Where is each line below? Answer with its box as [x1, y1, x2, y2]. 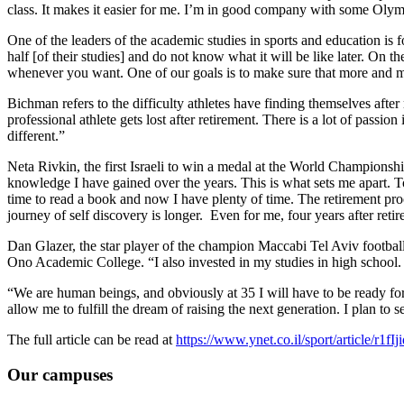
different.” [7, 128, 65, 144]
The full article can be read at [7, 332, 176, 348]
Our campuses [7, 365, 113, 385]
